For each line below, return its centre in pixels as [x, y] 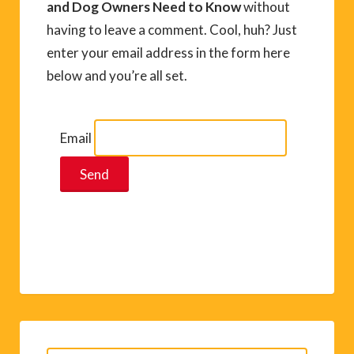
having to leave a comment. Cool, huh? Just [172, 29]
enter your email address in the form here [168, 52]
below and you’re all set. [117, 75]
